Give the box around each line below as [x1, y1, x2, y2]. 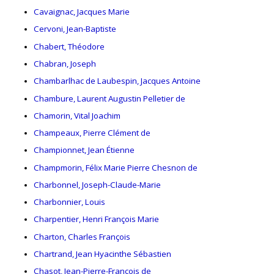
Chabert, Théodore [34, 40, 105, 52]
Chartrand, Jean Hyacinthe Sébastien [34, 248, 171, 259]
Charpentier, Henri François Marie [34, 213, 159, 225]
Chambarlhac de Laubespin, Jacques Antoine [34, 75, 201, 87]
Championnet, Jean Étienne [34, 144, 135, 156]
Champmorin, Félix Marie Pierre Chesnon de [34, 161, 198, 173]
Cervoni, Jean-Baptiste [34, 23, 116, 35]
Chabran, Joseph [34, 58, 96, 70]
